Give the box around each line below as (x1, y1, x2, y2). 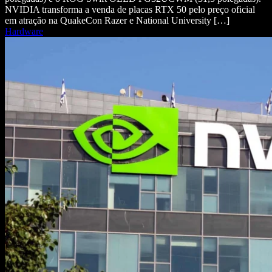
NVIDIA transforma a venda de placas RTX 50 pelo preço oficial (5, 4, 255, 15)
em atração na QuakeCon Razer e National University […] (5, 15, 229, 25)
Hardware (5, 26, 43, 36)
